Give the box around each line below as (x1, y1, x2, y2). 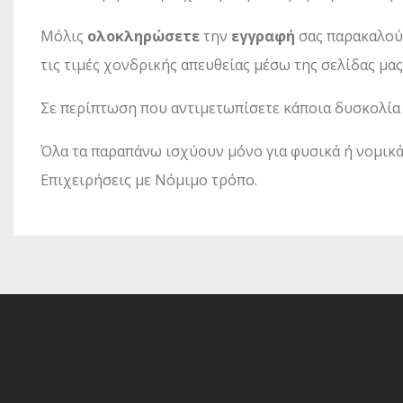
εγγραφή (231, 26, 295, 46)
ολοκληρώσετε (87, 26, 200, 46)
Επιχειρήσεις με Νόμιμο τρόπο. (40, 170, 257, 190)
